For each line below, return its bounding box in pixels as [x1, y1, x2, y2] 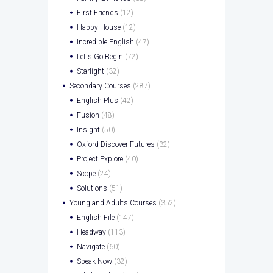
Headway [76, 228, 106, 237]
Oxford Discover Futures [76, 140, 155, 149]
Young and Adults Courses [69, 199, 157, 208]
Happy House [76, 23, 121, 32]
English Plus [76, 96, 118, 105]
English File [76, 213, 115, 222]
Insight [76, 126, 100, 135]
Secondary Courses [69, 82, 131, 91]
